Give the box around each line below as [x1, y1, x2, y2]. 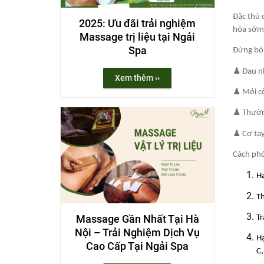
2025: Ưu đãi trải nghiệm [79, 17, 196, 30]
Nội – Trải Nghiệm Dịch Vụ [75, 226, 200, 239]
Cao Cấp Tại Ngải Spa [86, 239, 189, 252]
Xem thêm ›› [115, 73, 160, 83]
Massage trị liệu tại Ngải [80, 31, 196, 44]
